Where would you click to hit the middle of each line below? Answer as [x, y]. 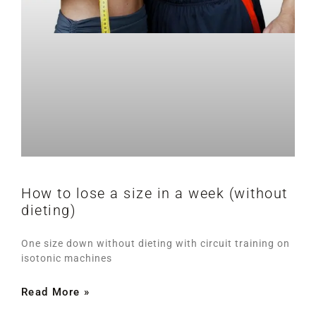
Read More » [56, 292]
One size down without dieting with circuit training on [156, 243]
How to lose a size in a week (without [154, 193]
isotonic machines [67, 258]
